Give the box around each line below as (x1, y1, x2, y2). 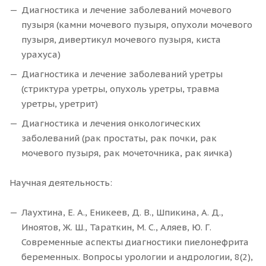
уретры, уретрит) (21, 98, 98, 110)
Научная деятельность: (9, 177, 112, 189)
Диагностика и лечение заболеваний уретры (21, 68, 223, 80)
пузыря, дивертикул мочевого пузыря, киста (21, 34, 221, 46)
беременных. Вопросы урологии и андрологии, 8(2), (21, 251, 253, 263)
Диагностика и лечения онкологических (21, 118, 201, 129)
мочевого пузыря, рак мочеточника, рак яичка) (21, 147, 232, 159)
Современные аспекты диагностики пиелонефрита (21, 236, 249, 248)
